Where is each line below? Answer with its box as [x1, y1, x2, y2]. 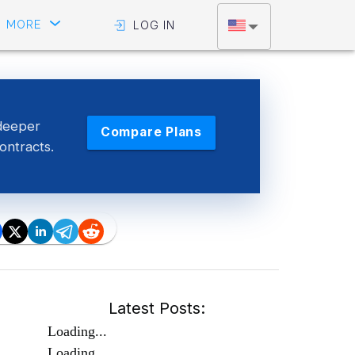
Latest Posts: [109, 298, 205, 318]
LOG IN [133, 18, 176, 32]
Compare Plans [100, 124, 202, 139]
